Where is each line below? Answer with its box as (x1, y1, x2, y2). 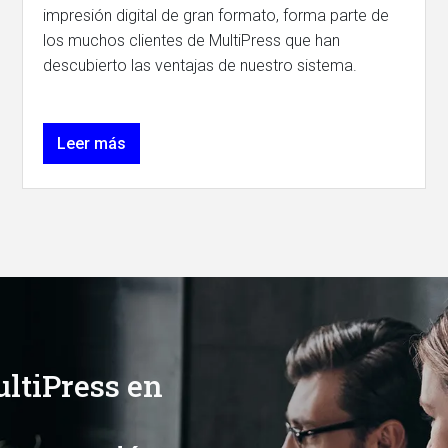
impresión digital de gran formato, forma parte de (43, 6, 390, 25)
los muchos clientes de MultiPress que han (43, 31, 341, 50)
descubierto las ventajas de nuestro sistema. (43, 56, 358, 75)
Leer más (57, 134, 127, 153)
